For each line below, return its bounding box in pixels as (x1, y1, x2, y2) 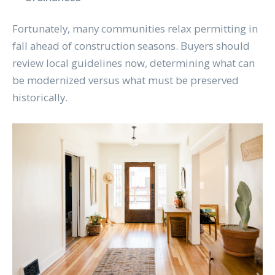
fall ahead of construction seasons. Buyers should (12, 39, 250, 53)
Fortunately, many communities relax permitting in (12, 21, 258, 36)
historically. (12, 90, 70, 105)
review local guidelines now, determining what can (12, 56, 255, 71)
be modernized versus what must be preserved (12, 73, 239, 88)
